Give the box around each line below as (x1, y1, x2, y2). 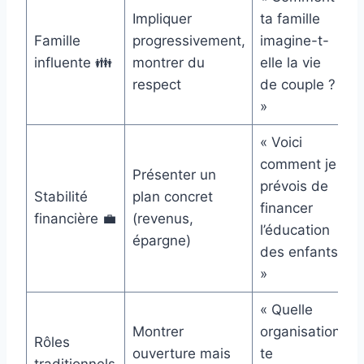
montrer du (132, 54, 205, 71)
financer (259, 200, 313, 217)
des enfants (259, 244, 338, 261)
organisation (259, 323, 340, 340)
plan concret (132, 188, 213, 206)
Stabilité (33, 188, 88, 206)
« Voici (259, 134, 302, 151)
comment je (259, 156, 336, 173)
